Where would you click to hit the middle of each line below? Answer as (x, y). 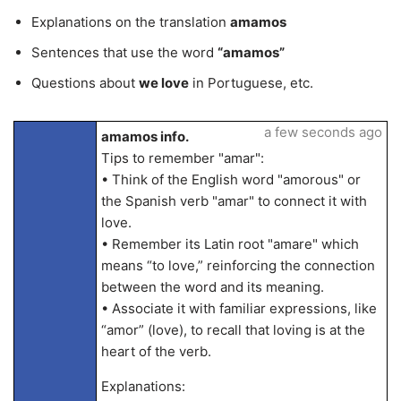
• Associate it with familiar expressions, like (239, 308)
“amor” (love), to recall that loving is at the (233, 330)
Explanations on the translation (131, 22)
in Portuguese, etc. (251, 83)
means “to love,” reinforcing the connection (238, 265)
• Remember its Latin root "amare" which (230, 244)
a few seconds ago (323, 132)
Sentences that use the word (124, 52)
